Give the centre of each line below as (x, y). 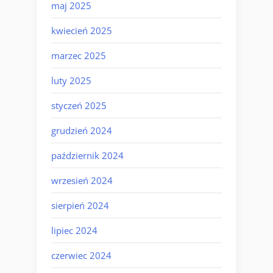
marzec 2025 (79, 55)
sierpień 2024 (80, 205)
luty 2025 (71, 80)
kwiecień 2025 (82, 30)
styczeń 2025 (79, 105)
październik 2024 (87, 155)
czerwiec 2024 (81, 255)
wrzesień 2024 (82, 180)
